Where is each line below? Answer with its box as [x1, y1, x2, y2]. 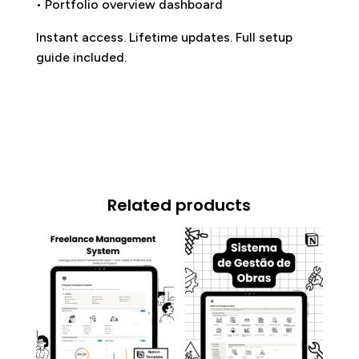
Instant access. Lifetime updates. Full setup [35, 30, 292, 46]
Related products [107, 194, 252, 217]
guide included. [35, 50, 127, 66]
